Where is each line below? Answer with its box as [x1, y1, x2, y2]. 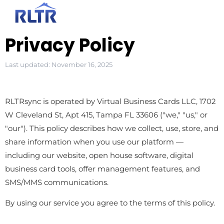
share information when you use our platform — [5, 137, 183, 146]
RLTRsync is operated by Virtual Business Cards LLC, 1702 [5, 96, 216, 106]
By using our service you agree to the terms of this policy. [5, 198, 215, 207]
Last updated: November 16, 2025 [5, 60, 112, 68]
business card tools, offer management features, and [5, 164, 200, 173]
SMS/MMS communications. [5, 177, 108, 187]
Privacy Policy [5, 32, 135, 58]
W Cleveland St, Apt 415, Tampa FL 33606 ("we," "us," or [5, 110, 207, 119]
